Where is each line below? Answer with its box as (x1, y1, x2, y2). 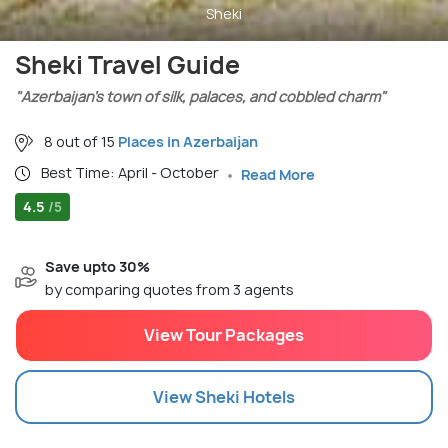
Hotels (240, 385, 295, 408)
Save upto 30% (45, 257, 150, 277)
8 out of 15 (41, 131, 118, 151)
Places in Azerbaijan (118, 131, 258, 151)
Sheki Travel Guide (15, 47, 240, 82)
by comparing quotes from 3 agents (45, 280, 294, 300)
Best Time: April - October (41, 162, 222, 182)
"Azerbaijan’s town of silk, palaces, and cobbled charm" (15, 86, 386, 106)
